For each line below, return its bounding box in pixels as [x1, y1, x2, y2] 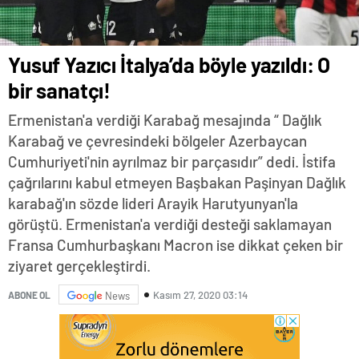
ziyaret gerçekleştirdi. [8, 256, 151, 276]
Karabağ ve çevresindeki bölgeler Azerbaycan [8, 131, 307, 151]
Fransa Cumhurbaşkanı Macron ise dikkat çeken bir [8, 236, 343, 255]
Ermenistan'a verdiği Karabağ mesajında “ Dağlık [8, 111, 322, 130]
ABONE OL [8, 288, 50, 301]
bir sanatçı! [8, 78, 111, 103]
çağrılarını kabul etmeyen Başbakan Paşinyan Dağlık [8, 173, 346, 192]
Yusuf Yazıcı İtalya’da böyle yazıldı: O [8, 52, 331, 78]
